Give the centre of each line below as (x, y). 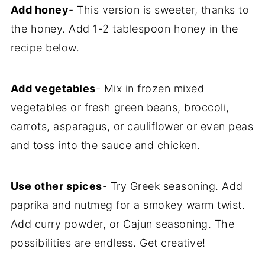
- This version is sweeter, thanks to (159, 10)
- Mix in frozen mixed (150, 88)
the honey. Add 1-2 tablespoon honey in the (124, 29)
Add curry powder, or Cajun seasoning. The (122, 224)
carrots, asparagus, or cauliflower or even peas (132, 126)
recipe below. (45, 48)
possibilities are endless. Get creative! (108, 243)
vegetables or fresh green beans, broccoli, (120, 107)
